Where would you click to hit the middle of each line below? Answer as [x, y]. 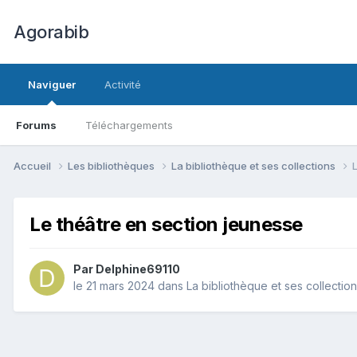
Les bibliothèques [112, 165]
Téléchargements [129, 125]
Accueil [33, 165]
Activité [123, 84]
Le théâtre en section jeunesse [166, 224]
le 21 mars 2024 [114, 286]
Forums [36, 125]
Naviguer [52, 84]
